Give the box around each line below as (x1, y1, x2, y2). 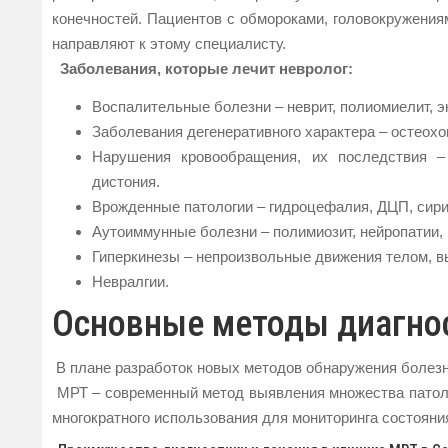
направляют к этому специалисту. (52, 35, 286, 52)
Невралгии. (92, 272, 169, 290)
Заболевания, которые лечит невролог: (60, 60, 353, 77)
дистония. (92, 172, 160, 190)
